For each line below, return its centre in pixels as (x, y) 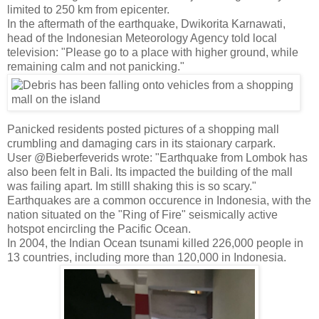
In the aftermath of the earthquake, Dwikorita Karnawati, (146, 24)
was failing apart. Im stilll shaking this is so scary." (132, 187)
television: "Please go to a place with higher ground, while (153, 53)
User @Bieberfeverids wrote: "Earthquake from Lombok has (157, 158)
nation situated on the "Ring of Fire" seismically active (142, 215)
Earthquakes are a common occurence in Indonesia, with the (159, 201)
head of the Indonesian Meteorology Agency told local (142, 38)
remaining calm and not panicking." (96, 67)
